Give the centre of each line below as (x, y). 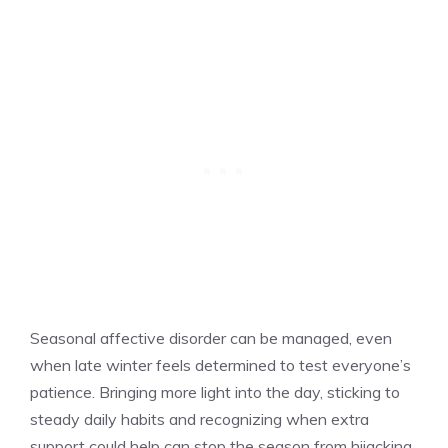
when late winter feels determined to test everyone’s (220, 364)
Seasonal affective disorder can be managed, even (211, 337)
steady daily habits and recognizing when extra (199, 418)
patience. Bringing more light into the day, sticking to (215, 391)
